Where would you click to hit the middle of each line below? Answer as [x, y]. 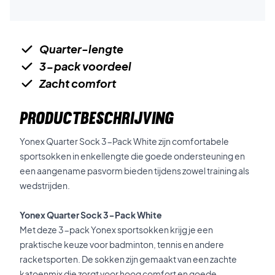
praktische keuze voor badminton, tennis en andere [122, 244]
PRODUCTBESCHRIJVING [97, 118]
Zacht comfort [78, 83]
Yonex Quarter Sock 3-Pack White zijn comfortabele [124, 141]
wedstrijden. [45, 185]
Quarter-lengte [81, 49]
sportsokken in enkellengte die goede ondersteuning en [132, 156]
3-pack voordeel [85, 66]
